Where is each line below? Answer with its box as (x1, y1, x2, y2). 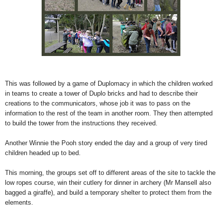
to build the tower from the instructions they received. (5, 119, 158, 127)
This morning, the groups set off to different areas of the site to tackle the (5, 169, 216, 177)
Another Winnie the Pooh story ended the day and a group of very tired (5, 139, 207, 147)
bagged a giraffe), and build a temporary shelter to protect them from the (5, 189, 212, 197)
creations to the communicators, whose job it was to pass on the (5, 100, 190, 108)
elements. (5, 199, 33, 207)
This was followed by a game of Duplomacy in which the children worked (5, 80, 213, 88)
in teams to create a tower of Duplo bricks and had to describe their (5, 90, 198, 98)
